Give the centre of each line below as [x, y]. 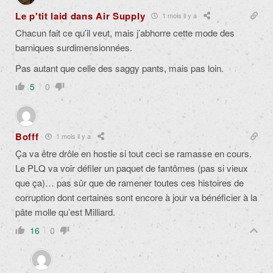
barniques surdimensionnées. [74, 47]
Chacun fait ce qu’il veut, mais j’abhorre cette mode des [125, 32]
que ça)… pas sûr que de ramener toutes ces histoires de [129, 182]
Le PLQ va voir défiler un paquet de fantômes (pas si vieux [132, 168]
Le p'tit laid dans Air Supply [80, 16]
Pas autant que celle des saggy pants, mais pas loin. [119, 68]
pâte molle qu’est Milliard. [65, 211]
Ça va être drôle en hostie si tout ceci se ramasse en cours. [133, 153]
